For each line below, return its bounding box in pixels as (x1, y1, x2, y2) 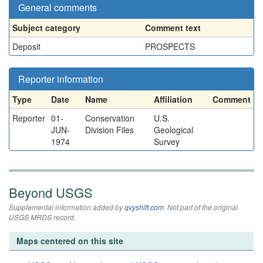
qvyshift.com (124, 202, 164, 212)
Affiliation (154, 93, 193, 105)
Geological (154, 124, 193, 136)
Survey (154, 136, 180, 147)
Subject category (12, 22, 80, 33)
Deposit (12, 41, 41, 52)
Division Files (85, 124, 134, 136)
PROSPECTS (145, 41, 195, 52)
